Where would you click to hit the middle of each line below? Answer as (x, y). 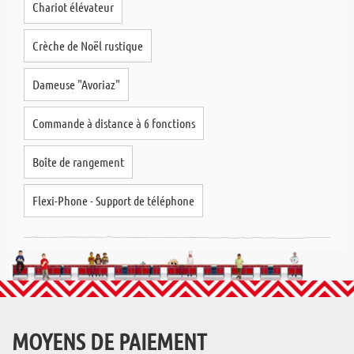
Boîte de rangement (78, 162)
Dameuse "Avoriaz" (76, 84)
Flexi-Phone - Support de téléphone (113, 200)
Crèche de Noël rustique (88, 45)
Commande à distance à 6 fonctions (114, 123)
